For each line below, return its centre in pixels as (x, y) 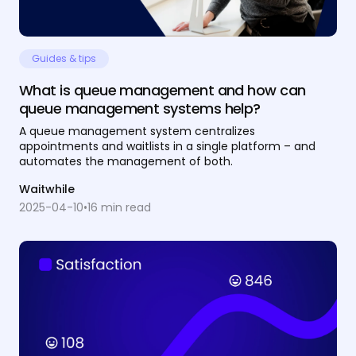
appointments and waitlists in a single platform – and (167, 146)
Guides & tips (64, 58)
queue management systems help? (140, 108)
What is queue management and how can (163, 90)
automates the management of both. (126, 161)
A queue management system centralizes (137, 131)
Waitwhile (47, 189)
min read (124, 207)
